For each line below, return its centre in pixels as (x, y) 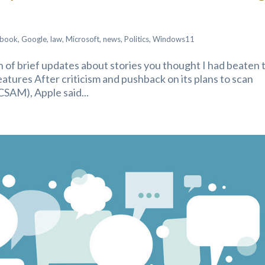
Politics (137, 39)
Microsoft (83, 39)
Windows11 (174, 39)
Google (34, 39)
